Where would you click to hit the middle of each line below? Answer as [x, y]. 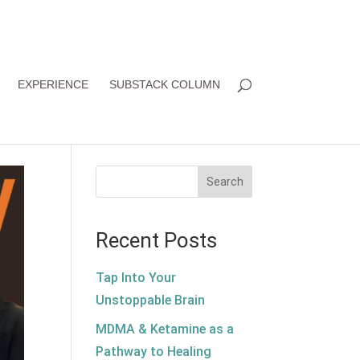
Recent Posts [157, 240]
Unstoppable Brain [151, 300]
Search [225, 182]
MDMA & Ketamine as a [165, 329]
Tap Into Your [136, 278]
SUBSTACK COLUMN [164, 84]
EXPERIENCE [53, 84]
